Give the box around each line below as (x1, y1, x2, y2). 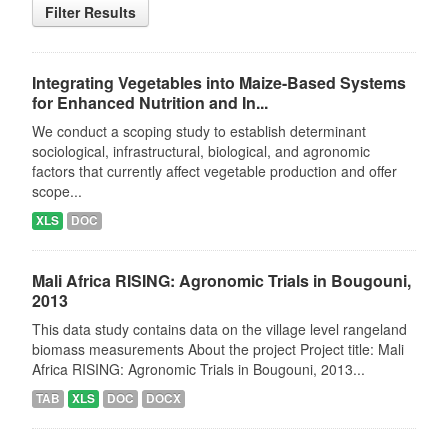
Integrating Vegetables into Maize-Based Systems (31, 71, 406, 94)
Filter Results (44, 2, 136, 22)
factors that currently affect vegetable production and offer (31, 161, 397, 181)
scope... (31, 181, 82, 201)
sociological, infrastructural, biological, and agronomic (31, 141, 370, 161)
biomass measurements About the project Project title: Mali (31, 339, 404, 359)
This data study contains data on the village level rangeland (31, 319, 407, 339)
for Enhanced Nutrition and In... (31, 91, 268, 114)
